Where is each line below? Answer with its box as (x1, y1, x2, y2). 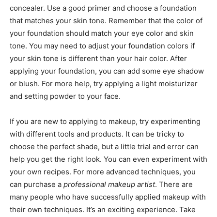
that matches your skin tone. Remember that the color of (10, 16, 202, 26)
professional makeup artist (63, 180, 155, 189)
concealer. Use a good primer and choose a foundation (10, 3, 197, 13)
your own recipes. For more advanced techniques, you (10, 167, 196, 177)
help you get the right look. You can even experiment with (10, 155, 207, 164)
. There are (155, 180, 193, 189)
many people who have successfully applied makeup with (10, 192, 206, 202)
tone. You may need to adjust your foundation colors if (10, 41, 195, 51)
